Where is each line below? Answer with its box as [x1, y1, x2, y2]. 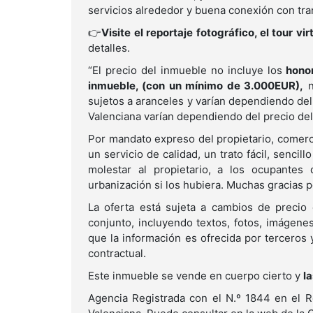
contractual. [88, 247, 146, 261]
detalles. [88, 41, 130, 55]
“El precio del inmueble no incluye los [88, 64, 283, 78]
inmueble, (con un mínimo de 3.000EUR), [88, 79, 304, 93]
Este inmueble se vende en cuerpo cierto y [88, 269, 303, 283]
